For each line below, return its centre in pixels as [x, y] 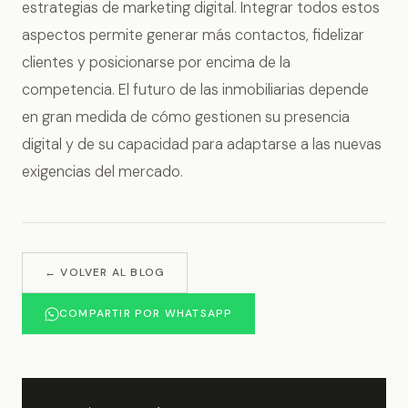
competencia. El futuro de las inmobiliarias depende [195, 90]
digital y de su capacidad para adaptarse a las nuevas [202, 145]
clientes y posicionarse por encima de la [156, 63]
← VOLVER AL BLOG [105, 273]
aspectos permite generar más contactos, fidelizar [193, 36]
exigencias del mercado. [102, 172]
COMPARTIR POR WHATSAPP [146, 314]
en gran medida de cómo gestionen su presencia [186, 117]
